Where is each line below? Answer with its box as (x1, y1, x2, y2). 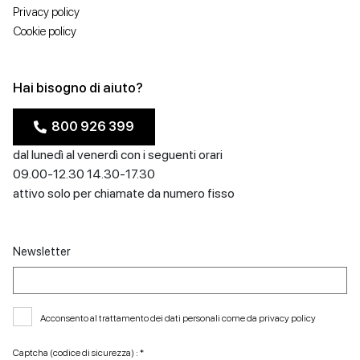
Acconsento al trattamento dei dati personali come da (40, 312, 259, 324)
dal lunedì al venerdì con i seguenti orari (13, 147, 223, 163)
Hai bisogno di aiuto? (13, 80, 143, 96)
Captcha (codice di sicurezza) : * (13, 346, 144, 358)
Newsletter (13, 244, 71, 260)
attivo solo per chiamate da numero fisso (13, 186, 235, 202)
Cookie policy (13, 24, 76, 39)
